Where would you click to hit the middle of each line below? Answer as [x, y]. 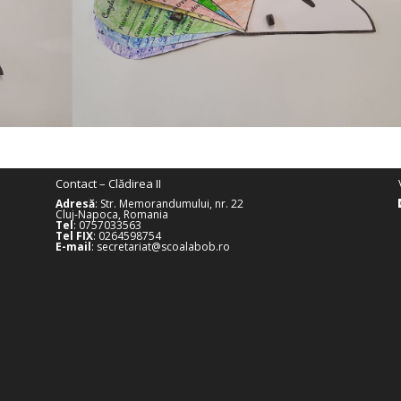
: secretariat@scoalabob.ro [161, 247]
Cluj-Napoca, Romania [112, 215]
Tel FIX [75, 236]
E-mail [74, 247]
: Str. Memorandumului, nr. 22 [170, 204]
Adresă [76, 204]
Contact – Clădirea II [109, 184]
